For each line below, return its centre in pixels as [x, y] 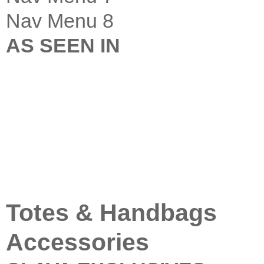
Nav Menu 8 [60, 20]
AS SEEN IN [63, 45]
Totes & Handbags [111, 212]
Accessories [77, 242]
